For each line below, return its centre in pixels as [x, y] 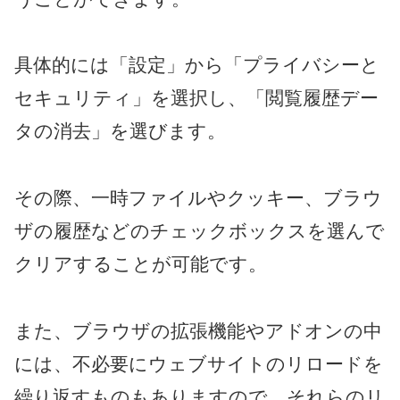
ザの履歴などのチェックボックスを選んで [200, 231]
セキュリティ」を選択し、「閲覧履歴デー [196, 98]
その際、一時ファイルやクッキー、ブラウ [198, 198]
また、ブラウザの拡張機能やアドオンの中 [198, 330]
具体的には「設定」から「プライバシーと [197, 65]
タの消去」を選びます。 [120, 131]
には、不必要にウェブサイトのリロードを [199, 363]
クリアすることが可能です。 [141, 264]
